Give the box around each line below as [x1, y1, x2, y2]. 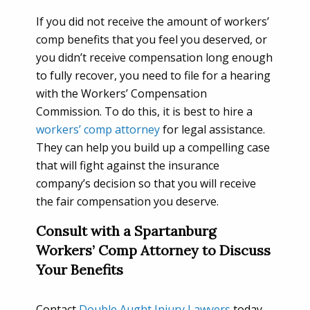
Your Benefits [36, 261, 123, 278]
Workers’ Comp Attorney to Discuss [36, 241, 271, 259]
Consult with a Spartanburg [36, 222, 216, 239]
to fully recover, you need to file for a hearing [36, 68, 271, 83]
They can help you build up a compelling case [36, 140, 270, 155]
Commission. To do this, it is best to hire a [36, 104, 253, 119]
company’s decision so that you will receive [36, 176, 256, 191]
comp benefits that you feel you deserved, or [36, 32, 267, 47]
